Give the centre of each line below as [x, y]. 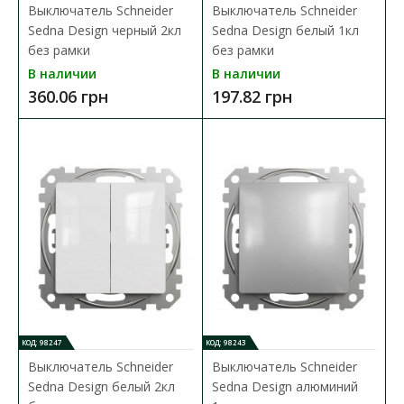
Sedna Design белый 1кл [285, 30]
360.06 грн [68, 96]
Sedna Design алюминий [285, 386]
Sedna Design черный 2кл [105, 30]
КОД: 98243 [225, 342]
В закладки [222, 109]
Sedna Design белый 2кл [101, 386]
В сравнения [221, 82]
